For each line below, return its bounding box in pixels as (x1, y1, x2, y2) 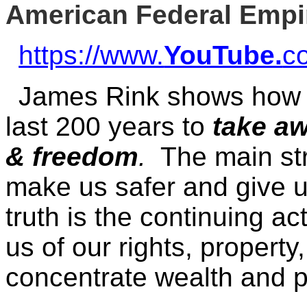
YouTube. (164, 40, 283, 70)
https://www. (19, 40, 164, 70)
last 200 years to (5, 112, 212, 141)
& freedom (5, 142, 138, 171)
